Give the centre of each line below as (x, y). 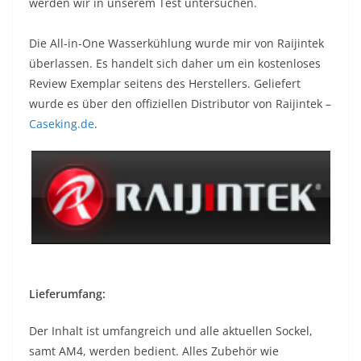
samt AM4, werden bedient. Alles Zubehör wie (154, 351)
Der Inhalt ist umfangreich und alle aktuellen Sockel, (171, 331)
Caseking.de (62, 124)
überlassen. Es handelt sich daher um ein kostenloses (175, 64)
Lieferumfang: (67, 294)
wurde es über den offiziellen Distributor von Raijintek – (180, 104)
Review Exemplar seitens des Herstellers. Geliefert (165, 84)
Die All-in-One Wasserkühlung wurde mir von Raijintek (176, 44)
